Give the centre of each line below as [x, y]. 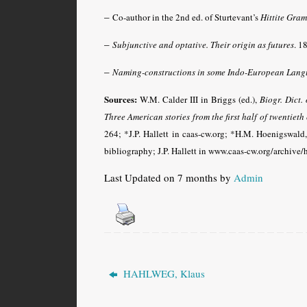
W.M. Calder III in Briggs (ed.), [198, 99]
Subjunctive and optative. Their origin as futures [203, 44]
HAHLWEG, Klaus [163, 273]
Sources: [121, 99]
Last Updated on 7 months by [169, 177]
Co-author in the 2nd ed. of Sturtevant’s [186, 17]
